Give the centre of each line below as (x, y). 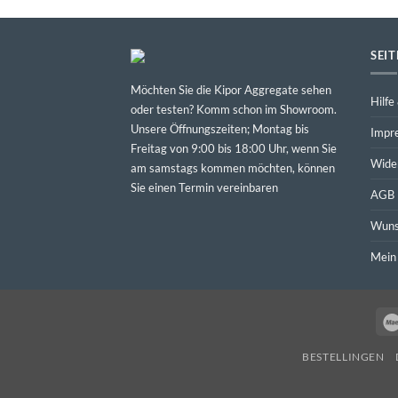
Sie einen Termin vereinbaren (204, 187)
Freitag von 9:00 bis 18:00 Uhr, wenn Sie (234, 148)
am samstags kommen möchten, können (233, 167)
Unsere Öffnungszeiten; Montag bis (220, 128)
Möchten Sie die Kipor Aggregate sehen (231, 89)
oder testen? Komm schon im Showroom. (234, 109)
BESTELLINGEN (343, 357)
